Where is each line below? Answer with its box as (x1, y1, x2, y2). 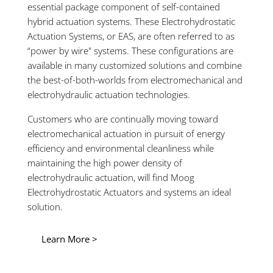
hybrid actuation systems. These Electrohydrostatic (27, 15, 235, 27)
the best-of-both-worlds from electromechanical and (27, 73, 243, 86)
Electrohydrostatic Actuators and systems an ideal (27, 185, 231, 198)
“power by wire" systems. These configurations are (27, 44, 233, 57)
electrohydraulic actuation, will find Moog (27, 171, 194, 183)
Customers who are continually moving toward (27, 112, 218, 125)
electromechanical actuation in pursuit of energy (27, 127, 225, 140)
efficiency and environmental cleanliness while (27, 141, 214, 154)
